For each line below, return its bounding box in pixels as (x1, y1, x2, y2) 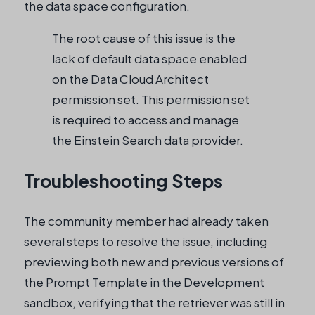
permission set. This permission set (52, 91, 250, 107)
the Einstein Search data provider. (52, 131, 243, 148)
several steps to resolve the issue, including (24, 233, 267, 249)
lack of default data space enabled (52, 50, 247, 66)
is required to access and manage (52, 111, 239, 127)
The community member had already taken (24, 212, 269, 229)
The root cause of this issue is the (52, 30, 236, 46)
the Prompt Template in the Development (24, 274, 264, 290)
